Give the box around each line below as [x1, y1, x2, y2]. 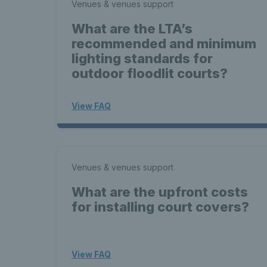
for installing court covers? [72, 199, 249, 215]
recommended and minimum [72, 36, 256, 51]
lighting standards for [72, 51, 213, 66]
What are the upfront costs [72, 184, 248, 200]
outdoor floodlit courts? [72, 66, 228, 81]
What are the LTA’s [72, 21, 193, 36]
